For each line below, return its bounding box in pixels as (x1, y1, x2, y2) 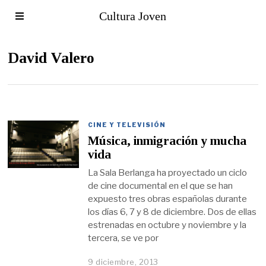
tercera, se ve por (88, 232, 159, 243)
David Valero (8, 49, 95, 66)
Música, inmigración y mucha (88, 134, 247, 148)
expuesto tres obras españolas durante (88, 193, 248, 204)
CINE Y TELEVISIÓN (88, 121, 166, 128)
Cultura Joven (99, 9, 167, 23)
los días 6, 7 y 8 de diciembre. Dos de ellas (88, 206, 257, 217)
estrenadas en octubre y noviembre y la (88, 219, 247, 230)
